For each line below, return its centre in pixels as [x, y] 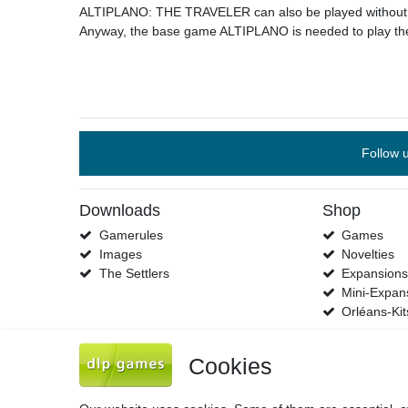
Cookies [231, 367]
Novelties [368, 254]
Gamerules [131, 235]
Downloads [120, 210]
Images [120, 254]
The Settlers [134, 273]
